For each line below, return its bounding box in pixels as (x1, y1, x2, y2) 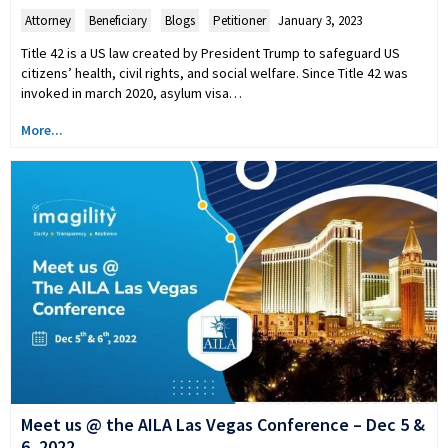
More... (21, 120, 63, 139)
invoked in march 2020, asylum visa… (21, 83, 242, 102)
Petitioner (213, 11, 266, 29)
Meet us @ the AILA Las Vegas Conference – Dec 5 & (21, 413, 425, 437)
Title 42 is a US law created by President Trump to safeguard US (21, 43, 400, 62)
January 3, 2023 (278, 11, 362, 29)
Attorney (25, 11, 71, 29)
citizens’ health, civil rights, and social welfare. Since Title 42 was (21, 63, 408, 82)
